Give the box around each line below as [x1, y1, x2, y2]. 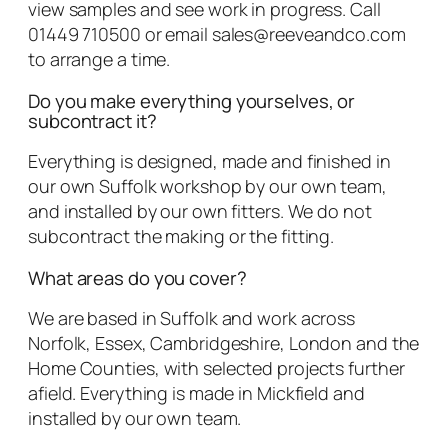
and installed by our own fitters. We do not [28, 199, 372, 224]
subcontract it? [28, 107, 157, 134]
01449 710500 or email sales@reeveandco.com [28, 22, 406, 47]
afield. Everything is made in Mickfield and [28, 381, 365, 406]
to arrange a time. [28, 47, 171, 72]
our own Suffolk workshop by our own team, [28, 174, 387, 199]
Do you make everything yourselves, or [28, 87, 356, 114]
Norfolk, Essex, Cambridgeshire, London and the [28, 331, 420, 356]
